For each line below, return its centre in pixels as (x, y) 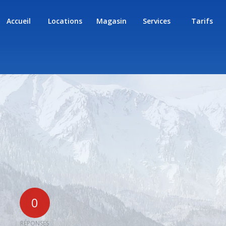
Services (157, 21)
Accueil (18, 21)
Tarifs (202, 21)
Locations (65, 21)
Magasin (111, 21)
